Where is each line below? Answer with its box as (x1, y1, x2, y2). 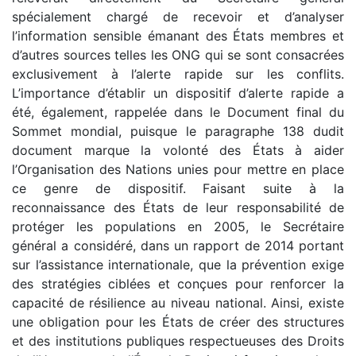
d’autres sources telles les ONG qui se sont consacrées (12, 46, 344, 63)
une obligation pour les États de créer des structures (12, 313, 344, 330)
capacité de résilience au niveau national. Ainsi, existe (12, 294, 344, 311)
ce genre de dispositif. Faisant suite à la (12, 180, 344, 196)
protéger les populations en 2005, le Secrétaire (12, 218, 344, 234)
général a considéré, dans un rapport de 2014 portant (12, 237, 344, 253)
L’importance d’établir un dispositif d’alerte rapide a (12, 84, 344, 101)
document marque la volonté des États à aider (12, 141, 344, 158)
